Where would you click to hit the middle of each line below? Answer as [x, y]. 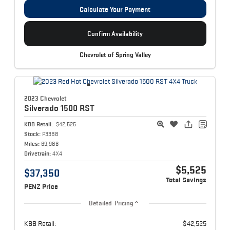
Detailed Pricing [111, 204]
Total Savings [186, 180]
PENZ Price [41, 187]
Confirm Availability [115, 33]
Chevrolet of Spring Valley [115, 55]
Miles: [32, 144]
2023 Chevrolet [45, 99]
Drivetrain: [37, 154]
